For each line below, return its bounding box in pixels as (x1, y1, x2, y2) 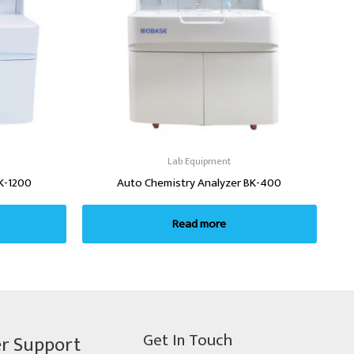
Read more (172, 213, 227, 234)
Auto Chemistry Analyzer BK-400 (117, 172, 282, 193)
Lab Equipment (168, 153, 232, 171)
